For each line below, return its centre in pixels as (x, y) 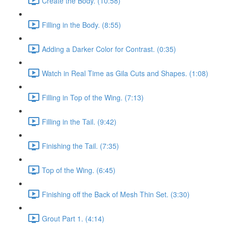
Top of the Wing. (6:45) (79, 170)
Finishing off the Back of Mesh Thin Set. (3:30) (116, 194)
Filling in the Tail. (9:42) (79, 121)
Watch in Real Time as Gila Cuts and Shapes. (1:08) (125, 73)
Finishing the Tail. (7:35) (80, 146)
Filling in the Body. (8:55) (81, 24)
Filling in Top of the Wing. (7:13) (93, 97)
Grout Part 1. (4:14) (73, 218)
